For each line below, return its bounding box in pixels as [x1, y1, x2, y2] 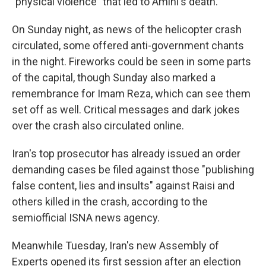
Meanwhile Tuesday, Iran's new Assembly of [12, 239, 219, 252]
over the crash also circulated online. [12, 119, 184, 132]
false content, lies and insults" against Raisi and [12, 179, 235, 192]
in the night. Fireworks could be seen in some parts [12, 55, 251, 68]
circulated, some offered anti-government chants [12, 39, 244, 52]
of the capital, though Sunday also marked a [12, 71, 216, 84]
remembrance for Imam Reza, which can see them [12, 87, 251, 100]
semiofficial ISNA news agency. [12, 211, 160, 224]
